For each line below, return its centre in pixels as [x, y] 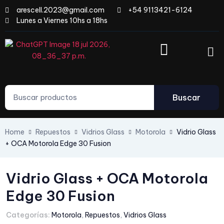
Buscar [186, 97]
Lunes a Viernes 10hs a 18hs [62, 20]
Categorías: [28, 215]
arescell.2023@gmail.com [60, 10]
